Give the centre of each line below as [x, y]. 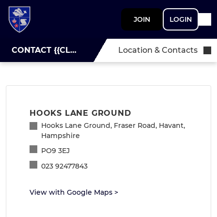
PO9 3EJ [55, 150]
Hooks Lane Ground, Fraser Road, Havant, [113, 125]
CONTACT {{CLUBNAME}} [73, 50]
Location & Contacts [158, 50]
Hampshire [61, 136]
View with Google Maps [71, 192]
